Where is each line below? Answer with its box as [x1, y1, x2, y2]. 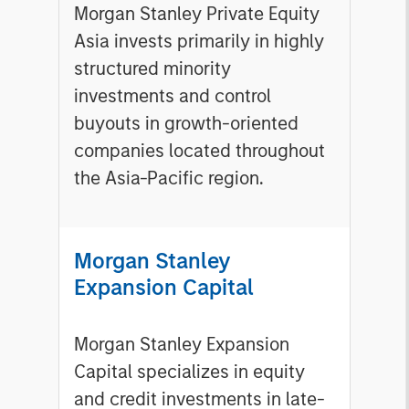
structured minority [74, 58, 231, 80]
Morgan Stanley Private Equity [74, 3, 320, 26]
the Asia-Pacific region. [74, 167, 264, 190]
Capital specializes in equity [74, 361, 305, 383]
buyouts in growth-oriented [74, 112, 299, 135]
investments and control [74, 85, 271, 108]
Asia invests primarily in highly [74, 30, 324, 53]
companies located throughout [74, 140, 325, 163]
